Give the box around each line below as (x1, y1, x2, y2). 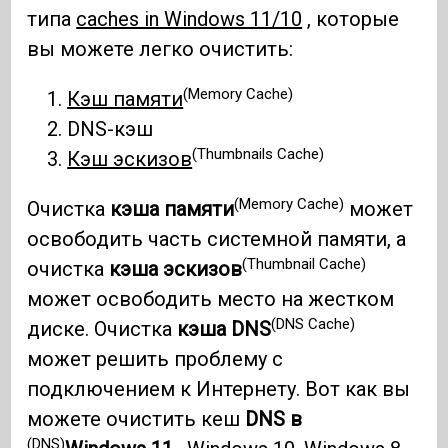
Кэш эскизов (67, 147, 193, 172)
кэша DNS (177, 317, 272, 342)
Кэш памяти (67, 87, 184, 112)
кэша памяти (110, 197, 235, 222)
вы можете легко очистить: (27, 37, 294, 62)
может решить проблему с (27, 347, 284, 372)
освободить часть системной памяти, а (27, 227, 407, 252)
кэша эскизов (109, 257, 243, 282)
